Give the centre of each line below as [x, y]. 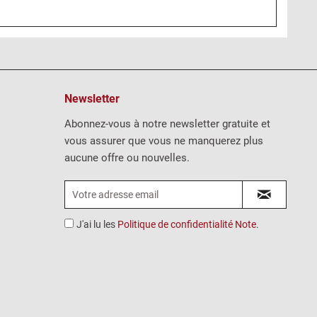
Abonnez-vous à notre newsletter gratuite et [167, 124]
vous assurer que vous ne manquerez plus [164, 141]
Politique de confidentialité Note [187, 224]
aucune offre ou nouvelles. [127, 158]
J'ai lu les [97, 224]
